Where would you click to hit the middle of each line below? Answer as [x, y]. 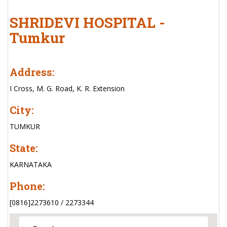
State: [24, 148]
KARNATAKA [31, 164]
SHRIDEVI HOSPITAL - [87, 23]
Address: [32, 72]
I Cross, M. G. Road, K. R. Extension [67, 88]
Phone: [27, 186]
